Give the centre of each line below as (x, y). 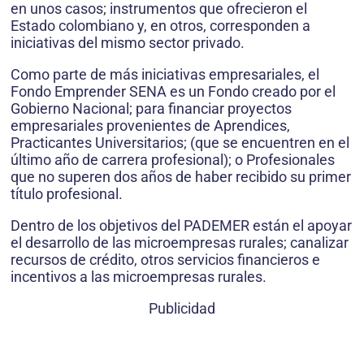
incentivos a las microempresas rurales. (139, 276)
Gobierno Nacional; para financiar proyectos (151, 108)
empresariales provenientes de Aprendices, (150, 125)
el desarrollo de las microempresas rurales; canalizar (180, 242)
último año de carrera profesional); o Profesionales (173, 159)
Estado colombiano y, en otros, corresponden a (160, 25)
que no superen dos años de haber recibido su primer (181, 176)
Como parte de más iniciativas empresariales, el (165, 74)
